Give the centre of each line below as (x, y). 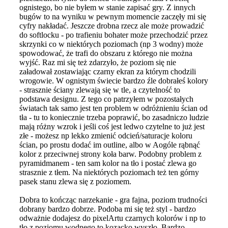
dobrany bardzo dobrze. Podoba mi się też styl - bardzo (108, 209)
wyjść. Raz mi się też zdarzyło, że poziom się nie (98, 62)
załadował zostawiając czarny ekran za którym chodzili (108, 71)
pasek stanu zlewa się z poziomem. (75, 181)
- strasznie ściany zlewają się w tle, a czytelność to (100, 90)
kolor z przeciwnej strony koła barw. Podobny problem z (110, 154)
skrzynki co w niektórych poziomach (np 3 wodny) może (111, 44)
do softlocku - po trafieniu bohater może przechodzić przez (113, 35)
